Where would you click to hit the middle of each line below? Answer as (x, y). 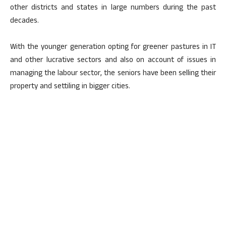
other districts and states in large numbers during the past (113, 8)
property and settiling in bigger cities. (70, 87)
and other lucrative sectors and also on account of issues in (113, 61)
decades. (24, 21)
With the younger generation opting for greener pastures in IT (113, 48)
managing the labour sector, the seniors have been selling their (113, 74)
